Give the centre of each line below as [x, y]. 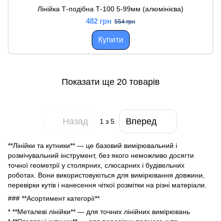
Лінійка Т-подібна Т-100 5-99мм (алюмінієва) [110, 9]
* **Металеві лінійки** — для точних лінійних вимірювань [99, 212]
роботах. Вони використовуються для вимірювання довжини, [106, 175]
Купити [110, 40]
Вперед [141, 121]
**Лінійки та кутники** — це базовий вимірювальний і [92, 146]
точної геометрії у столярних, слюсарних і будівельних [96, 165]
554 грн [125, 22]
